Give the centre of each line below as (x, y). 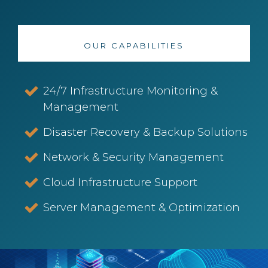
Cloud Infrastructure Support (121, 182)
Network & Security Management (134, 157)
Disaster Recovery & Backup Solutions (146, 132)
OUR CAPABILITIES (134, 45)
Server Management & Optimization (142, 208)
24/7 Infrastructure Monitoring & (131, 91)
